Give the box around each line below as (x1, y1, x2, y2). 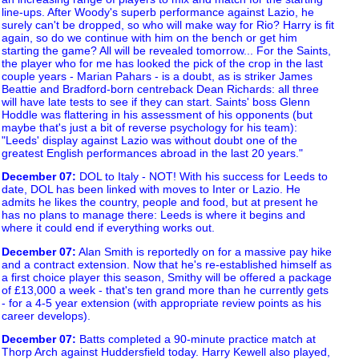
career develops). (2, 309, 91, 322)
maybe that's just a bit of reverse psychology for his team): (2, 121, 297, 135)
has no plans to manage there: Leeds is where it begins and (2, 208, 305, 222)
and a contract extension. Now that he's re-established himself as (2, 257, 332, 271)
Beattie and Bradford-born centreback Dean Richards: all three (2, 83, 319, 96)
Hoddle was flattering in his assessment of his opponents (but (2, 108, 313, 122)
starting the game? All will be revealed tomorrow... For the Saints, (2, 44, 331, 58)
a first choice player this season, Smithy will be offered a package (2, 270, 332, 284)
